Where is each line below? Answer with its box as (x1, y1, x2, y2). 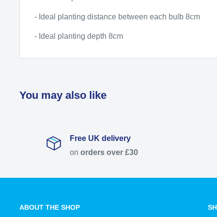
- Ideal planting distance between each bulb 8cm (34, 13, 200, 21)
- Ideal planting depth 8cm (34, 32, 123, 41)
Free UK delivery (69, 134, 131, 143)
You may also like (19, 89, 107, 102)
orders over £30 (78, 148, 138, 157)
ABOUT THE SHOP (19, 203, 80, 212)
